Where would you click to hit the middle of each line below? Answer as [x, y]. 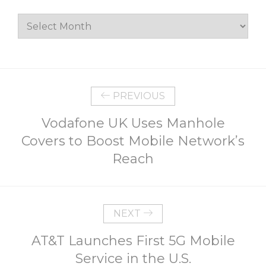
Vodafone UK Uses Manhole [133, 123]
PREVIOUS [138, 96]
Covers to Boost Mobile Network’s [133, 141]
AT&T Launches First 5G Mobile [133, 240]
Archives [35, 20]
